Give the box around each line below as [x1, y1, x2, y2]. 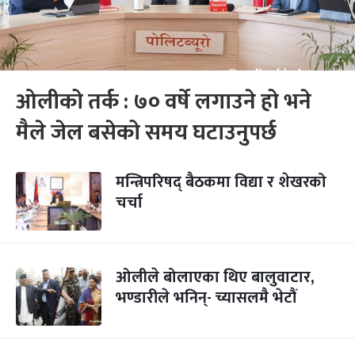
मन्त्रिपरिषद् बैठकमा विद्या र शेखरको [116, 169, 326, 196]
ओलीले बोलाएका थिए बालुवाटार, [116, 264, 315, 291]
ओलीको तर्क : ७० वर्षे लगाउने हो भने [16, 83, 311, 120]
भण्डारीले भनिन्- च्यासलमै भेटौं [116, 284, 296, 311]
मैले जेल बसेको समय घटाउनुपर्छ [16, 114, 277, 151]
